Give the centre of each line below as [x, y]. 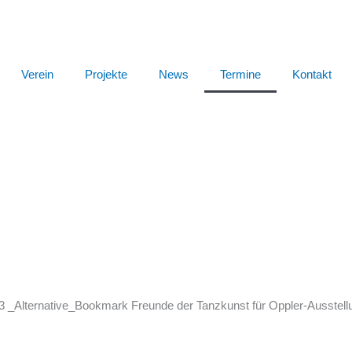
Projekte [106, 74]
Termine [240, 74]
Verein [37, 74]
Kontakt [312, 74]
